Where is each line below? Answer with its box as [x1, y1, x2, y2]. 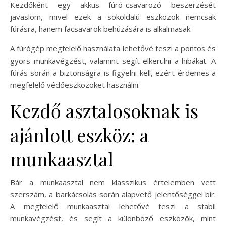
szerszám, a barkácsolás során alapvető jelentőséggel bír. [10, 189, 216, 200]
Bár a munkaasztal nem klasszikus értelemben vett [10, 177, 216, 188]
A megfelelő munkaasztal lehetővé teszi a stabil [10, 201, 216, 212]
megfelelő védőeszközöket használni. [10, 80, 140, 90]
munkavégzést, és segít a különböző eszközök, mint [10, 213, 216, 224]
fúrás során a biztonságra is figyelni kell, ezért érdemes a [10, 68, 216, 78]
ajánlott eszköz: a [10, 123, 149, 147]
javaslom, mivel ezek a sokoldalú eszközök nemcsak [10, 12, 216, 22]
